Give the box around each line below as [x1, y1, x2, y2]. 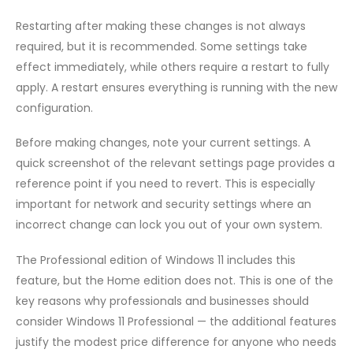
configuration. [16, 99, 93, 116]
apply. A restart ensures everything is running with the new [16, 79, 337, 95]
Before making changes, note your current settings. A [16, 135, 310, 151]
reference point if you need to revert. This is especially [16, 176, 315, 192]
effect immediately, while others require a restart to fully [16, 58, 329, 75]
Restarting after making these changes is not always [16, 17, 306, 34]
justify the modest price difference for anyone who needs [16, 333, 336, 350]
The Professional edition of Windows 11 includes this [16, 251, 295, 268]
